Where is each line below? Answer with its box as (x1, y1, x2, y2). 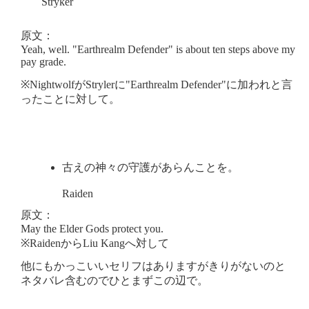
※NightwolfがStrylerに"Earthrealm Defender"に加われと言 (21, 78, 292, 90)
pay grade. (21, 55, 66, 68)
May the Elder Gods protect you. (21, 222, 163, 235)
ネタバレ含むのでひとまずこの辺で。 (21, 274, 208, 286)
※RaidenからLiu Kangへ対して (21, 237, 169, 249)
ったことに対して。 (21, 92, 120, 105)
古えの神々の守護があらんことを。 (62, 161, 239, 173)
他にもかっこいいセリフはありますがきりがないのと (21, 259, 286, 272)
